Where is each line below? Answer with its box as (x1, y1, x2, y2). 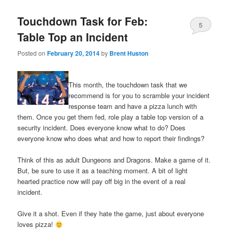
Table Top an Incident (17, 29, 128, 45)
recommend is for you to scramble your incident (68, 90, 210, 101)
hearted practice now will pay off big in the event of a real (17, 176, 186, 187)
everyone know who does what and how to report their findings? (17, 133, 205, 144)
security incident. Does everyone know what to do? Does (17, 123, 186, 133)
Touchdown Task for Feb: (17, 13, 148, 29)
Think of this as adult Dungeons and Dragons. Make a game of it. (17, 155, 211, 165)
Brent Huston (109, 48, 149, 58)
